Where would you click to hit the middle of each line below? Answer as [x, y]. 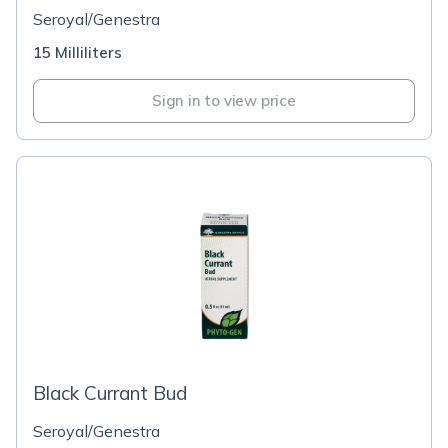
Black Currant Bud [110, 393]
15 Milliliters [77, 52]
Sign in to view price [224, 100]
